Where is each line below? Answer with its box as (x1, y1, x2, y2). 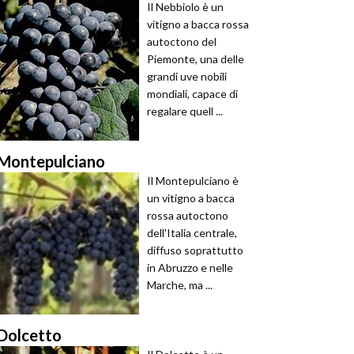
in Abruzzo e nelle (147, 261, 233, 274)
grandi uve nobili (147, 70, 227, 83)
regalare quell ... (147, 104, 223, 118)
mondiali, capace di (147, 87, 238, 100)
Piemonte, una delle (147, 52, 244, 66)
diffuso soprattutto (147, 243, 243, 257)
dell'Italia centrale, (147, 226, 237, 239)
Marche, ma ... (147, 278, 213, 292)
